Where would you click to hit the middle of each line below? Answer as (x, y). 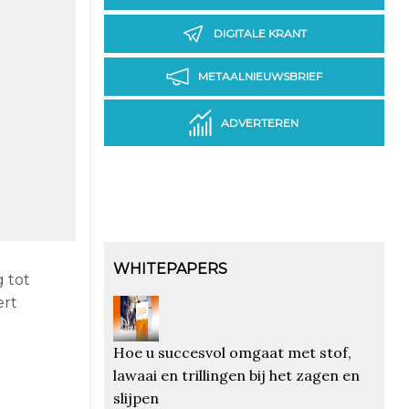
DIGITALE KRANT (260, 34)
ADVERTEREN (260, 123)
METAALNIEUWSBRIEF (260, 77)
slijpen (136, 398)
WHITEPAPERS (170, 268)
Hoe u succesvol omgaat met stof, (232, 352)
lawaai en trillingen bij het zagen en (236, 375)
